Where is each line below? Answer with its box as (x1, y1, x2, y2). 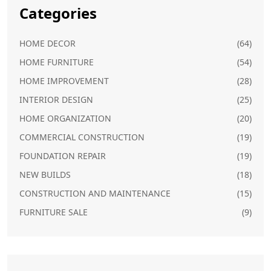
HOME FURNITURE (19, 56, 94, 68)
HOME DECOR (19, 38, 76, 49)
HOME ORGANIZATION (19, 113, 111, 124)
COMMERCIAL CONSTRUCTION (19, 131, 145, 143)
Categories (19, 3, 97, 23)
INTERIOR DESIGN (19, 94, 93, 105)
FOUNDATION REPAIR (19, 150, 106, 162)
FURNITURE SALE (19, 206, 88, 218)
